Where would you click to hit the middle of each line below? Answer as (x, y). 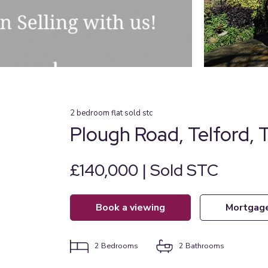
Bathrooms (205, 246)
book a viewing (134, 208)
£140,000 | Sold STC (144, 170)
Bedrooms (119, 246)
